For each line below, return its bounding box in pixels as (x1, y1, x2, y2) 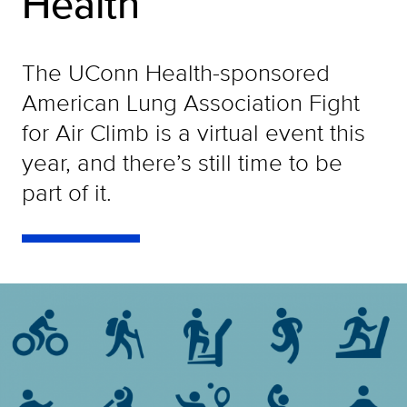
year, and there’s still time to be (22, 145, 342, 179)
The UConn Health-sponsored (22, 55, 330, 89)
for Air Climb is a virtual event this (22, 115, 365, 149)
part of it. (22, 175, 112, 209)
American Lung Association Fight (22, 85, 360, 119)
